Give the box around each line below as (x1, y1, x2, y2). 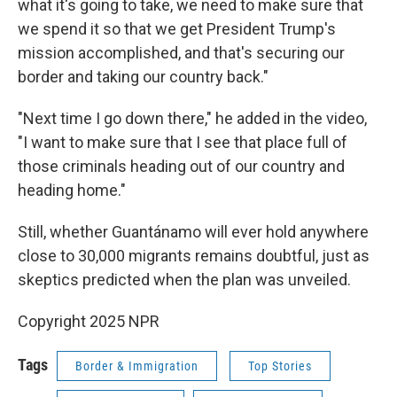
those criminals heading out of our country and (18, 157, 345, 175)
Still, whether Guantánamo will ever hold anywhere (18, 222, 369, 241)
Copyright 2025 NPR (18, 312, 160, 331)
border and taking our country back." (18, 67, 269, 86)
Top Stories (248, 359, 312, 373)
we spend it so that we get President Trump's (18, 19, 336, 38)
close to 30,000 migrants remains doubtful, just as (18, 246, 370, 265)
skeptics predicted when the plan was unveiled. (18, 270, 351, 289)
